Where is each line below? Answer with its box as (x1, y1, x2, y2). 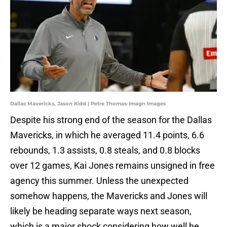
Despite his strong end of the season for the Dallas (10, 115, 212, 126)
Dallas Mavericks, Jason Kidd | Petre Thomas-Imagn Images (10, 100, 166, 107)
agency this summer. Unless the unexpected (10, 175, 188, 186)
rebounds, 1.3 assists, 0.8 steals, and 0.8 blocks (10, 145, 200, 156)
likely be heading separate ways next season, (10, 206, 192, 217)
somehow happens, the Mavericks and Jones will (10, 191, 207, 202)
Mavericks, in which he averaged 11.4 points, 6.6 (10, 130, 204, 141)
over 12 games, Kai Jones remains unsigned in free (10, 160, 215, 171)
